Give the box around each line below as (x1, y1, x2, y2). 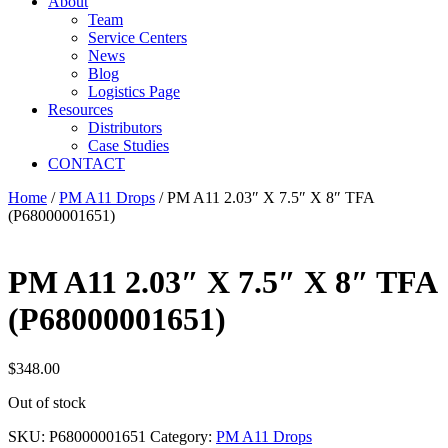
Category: (150, 427, 216, 445)
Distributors (88, 119, 162, 136)
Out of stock (8, 393, 86, 411)
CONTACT (48, 155, 125, 172)
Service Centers (88, 29, 187, 46)
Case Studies (88, 137, 169, 154)
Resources (48, 101, 113, 118)
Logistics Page (88, 83, 180, 100)
